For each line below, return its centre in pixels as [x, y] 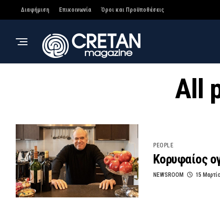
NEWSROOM [168, 175]
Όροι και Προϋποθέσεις [133, 10]
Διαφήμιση [35, 10]
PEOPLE [164, 146]
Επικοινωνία [75, 10]
